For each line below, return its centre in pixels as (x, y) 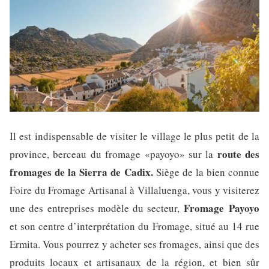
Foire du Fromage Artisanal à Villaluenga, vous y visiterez (134, 190)
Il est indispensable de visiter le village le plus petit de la (134, 136)
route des (238, 154)
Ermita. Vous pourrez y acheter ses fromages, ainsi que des (134, 244)
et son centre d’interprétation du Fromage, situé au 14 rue (134, 226)
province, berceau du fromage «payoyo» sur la (113, 154)
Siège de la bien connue (206, 172)
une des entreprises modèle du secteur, (97, 208)
